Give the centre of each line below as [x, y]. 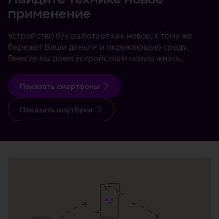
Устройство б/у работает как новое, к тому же [100, 36]
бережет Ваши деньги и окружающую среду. [99, 47]
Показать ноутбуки [56, 110]
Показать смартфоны [60, 86]
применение [49, 14]
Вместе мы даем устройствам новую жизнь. [96, 58]
